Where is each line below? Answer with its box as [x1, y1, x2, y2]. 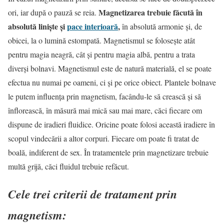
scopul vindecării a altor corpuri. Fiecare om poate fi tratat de [8, 133, 199, 144]
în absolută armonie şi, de [120, 21, 202, 32]
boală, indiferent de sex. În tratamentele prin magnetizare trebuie [8, 147, 208, 158]
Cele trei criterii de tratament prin [8, 185, 177, 203]
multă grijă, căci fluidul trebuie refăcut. [8, 161, 129, 172]
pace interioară [67, 20, 118, 32]
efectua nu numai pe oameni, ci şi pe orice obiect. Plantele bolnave [8, 77, 216, 88]
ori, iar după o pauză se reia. [8, 7, 98, 18]
